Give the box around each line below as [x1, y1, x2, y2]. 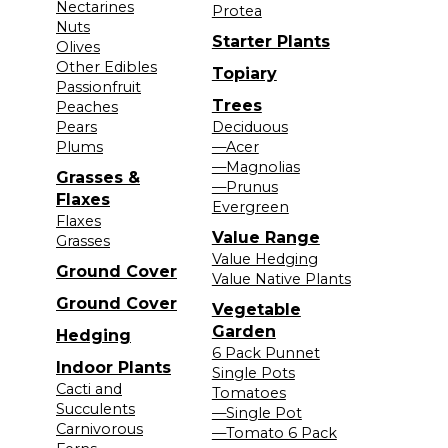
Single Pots [211, 363, 295, 382]
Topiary [211, 63, 277, 83]
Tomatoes [211, 383, 286, 402]
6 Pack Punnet [211, 343, 320, 362]
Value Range [211, 227, 320, 247]
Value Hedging [211, 249, 318, 268]
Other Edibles [56, 57, 157, 76]
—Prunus [211, 177, 278, 196]
